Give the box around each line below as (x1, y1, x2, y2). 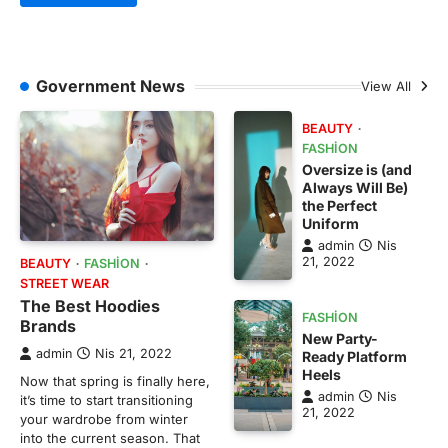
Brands (20, 315, 76, 336)
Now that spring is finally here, (20, 372, 210, 389)
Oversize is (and (302, 161, 413, 179)
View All (361, 78, 415, 95)
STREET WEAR (20, 275, 109, 291)
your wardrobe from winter (20, 410, 188, 427)
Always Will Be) (302, 179, 409, 197)
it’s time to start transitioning (20, 391, 193, 408)
